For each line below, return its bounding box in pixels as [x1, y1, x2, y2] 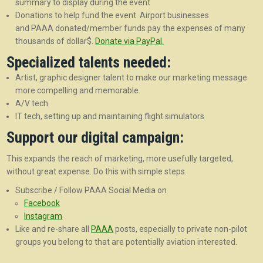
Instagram [24, 211, 63, 221]
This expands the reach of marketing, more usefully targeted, [6, 154, 234, 163]
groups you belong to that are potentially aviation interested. [15, 237, 238, 247]
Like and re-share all [15, 224, 92, 234]
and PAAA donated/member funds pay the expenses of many [15, 23, 246, 33]
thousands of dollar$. [15, 36, 96, 46]
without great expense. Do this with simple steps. [6, 167, 187, 176]
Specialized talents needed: [6, 53, 171, 71]
